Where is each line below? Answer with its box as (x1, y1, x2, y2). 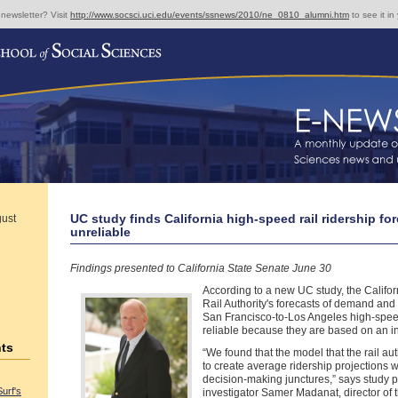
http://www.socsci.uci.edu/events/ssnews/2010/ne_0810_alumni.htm (70, 10, 349, 20)
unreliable (70, 225, 131, 239)
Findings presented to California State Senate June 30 (70, 262, 331, 275)
